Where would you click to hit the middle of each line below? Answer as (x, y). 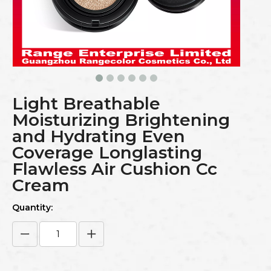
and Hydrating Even (99, 136)
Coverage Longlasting (107, 152)
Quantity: (32, 207)
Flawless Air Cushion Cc (115, 169)
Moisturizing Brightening (121, 120)
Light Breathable (86, 103)
